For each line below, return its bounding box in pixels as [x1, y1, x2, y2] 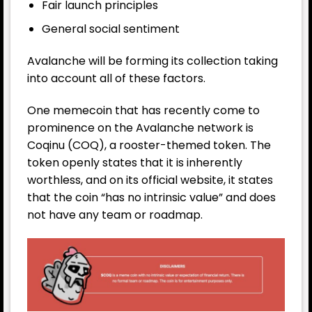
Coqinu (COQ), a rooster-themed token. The [27, 137, 271, 154]
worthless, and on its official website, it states [27, 172, 273, 189]
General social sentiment [41, 21, 180, 38]
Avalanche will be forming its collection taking [27, 53, 278, 70]
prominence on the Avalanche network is [27, 120, 253, 136]
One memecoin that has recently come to [27, 102, 260, 119]
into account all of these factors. [27, 70, 205, 87]
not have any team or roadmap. [27, 207, 203, 224]
